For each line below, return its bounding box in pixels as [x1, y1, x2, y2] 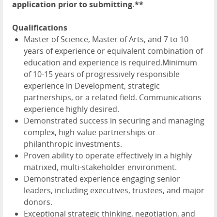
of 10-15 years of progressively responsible [24, 69, 180, 80]
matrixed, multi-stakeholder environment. [24, 162, 177, 173]
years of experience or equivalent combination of [24, 46, 203, 57]
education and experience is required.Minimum [24, 57, 197, 68]
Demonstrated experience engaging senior [24, 173, 180, 185]
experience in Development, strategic [24, 80, 160, 92]
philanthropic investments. [24, 139, 122, 150]
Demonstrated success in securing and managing [24, 115, 204, 126]
